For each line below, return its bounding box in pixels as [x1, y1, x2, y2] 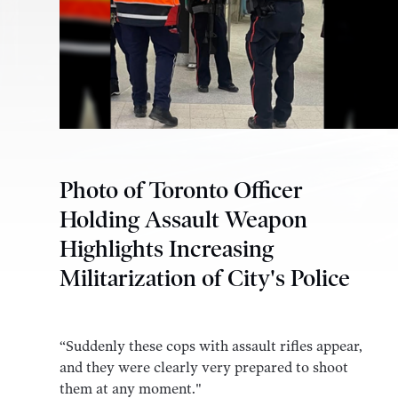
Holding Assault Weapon [60, 206, 308, 235]
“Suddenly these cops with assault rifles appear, [60, 337, 363, 354]
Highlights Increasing [60, 235, 275, 264]
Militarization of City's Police [60, 265, 351, 293]
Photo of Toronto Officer [60, 177, 304, 205]
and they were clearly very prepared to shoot [60, 358, 349, 376]
